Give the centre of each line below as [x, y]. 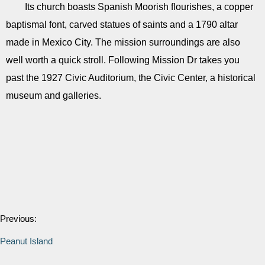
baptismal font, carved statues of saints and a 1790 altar [122, 25]
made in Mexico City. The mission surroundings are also [123, 42]
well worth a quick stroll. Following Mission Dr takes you [123, 60]
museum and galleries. [54, 96]
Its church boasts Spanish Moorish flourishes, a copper [139, 7]
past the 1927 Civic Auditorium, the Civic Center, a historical [131, 78]
